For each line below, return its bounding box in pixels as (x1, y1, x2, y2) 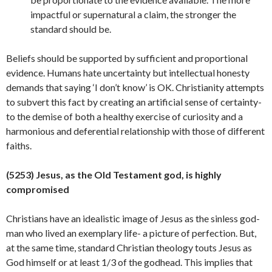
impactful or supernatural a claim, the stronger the (30, 8, 236, 20)
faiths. (6, 140, 32, 151)
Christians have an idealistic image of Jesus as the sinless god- (6, 212, 260, 224)
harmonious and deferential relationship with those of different (6, 125, 265, 137)
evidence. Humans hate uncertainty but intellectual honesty (6, 67, 250, 78)
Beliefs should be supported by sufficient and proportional (6, 52, 248, 64)
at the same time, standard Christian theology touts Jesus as (6, 242, 252, 253)
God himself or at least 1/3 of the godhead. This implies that (6, 256, 253, 268)
